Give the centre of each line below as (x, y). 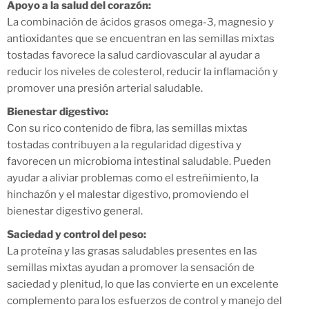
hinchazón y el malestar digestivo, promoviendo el (128, 194)
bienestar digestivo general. (75, 211)
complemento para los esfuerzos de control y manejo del (144, 300)
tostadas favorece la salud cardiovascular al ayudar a (133, 55)
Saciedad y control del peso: (77, 234)
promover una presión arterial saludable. (105, 88)
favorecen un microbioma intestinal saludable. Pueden (139, 161)
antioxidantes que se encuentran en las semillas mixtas (141, 38)
